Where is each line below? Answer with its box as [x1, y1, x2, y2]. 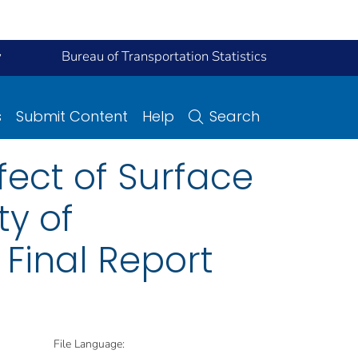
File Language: [54, 336, 125, 352]
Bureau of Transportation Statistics [62, 47, 267, 66]
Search [209, 105, 260, 126]
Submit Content [16, 105, 128, 126]
